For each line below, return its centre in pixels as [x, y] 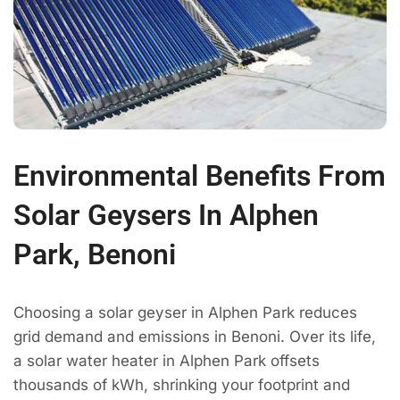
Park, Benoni [95, 254]
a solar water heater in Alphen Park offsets [167, 360]
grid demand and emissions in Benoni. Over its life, [195, 336]
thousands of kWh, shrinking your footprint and [182, 384]
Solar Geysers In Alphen [166, 215]
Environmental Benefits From [200, 175]
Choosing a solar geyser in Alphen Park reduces [185, 312]
